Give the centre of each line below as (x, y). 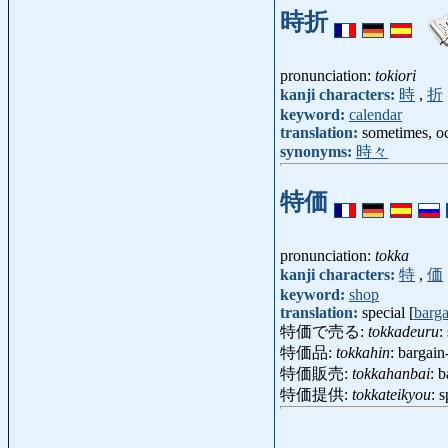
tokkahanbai (391, 374)
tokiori (395, 76)
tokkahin (363, 353)
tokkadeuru (403, 332)
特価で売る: (324, 332)
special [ (388, 313)
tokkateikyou (391, 395)
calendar (375, 115)
